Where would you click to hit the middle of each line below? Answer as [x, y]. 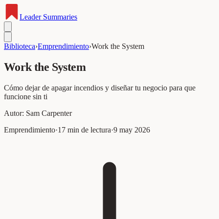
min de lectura [88, 130]
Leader [30, 17]
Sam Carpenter [49, 113]
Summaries [59, 17]
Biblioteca [20, 46]
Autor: [15, 113]
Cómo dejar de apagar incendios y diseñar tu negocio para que [100, 88]
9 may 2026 [132, 130]
